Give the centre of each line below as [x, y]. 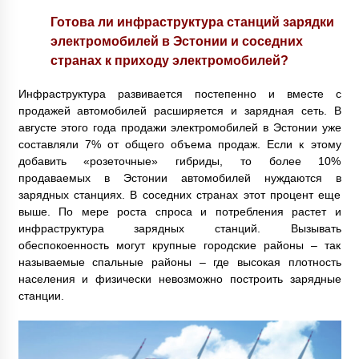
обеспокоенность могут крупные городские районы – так [179, 245]
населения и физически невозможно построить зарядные [179, 278]
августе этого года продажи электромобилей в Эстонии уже [179, 127]
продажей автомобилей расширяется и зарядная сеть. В [179, 110]
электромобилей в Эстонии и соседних [176, 40]
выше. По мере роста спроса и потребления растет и [179, 211]
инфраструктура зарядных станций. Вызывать [179, 228]
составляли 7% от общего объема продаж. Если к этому [179, 144]
